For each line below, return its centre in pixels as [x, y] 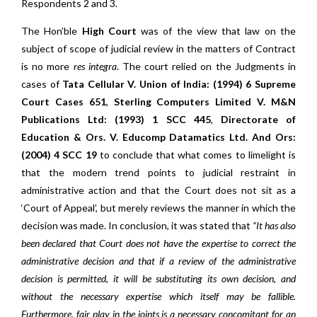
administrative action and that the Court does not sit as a [158, 190]
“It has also [274, 225]
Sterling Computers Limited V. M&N [205, 102]
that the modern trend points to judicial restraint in [158, 172]
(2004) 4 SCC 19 [59, 155]
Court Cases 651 [64, 102]
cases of [42, 84]
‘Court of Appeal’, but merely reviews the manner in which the [158, 208]
